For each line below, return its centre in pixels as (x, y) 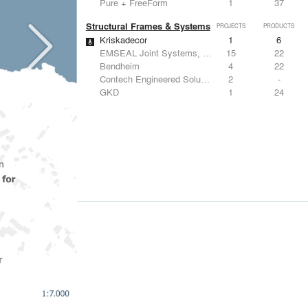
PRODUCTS (279, 25)
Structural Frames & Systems (148, 26)
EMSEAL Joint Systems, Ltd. (151, 52)
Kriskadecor (123, 39)
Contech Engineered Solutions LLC (150, 78)
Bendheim (119, 65)
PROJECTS (231, 25)
